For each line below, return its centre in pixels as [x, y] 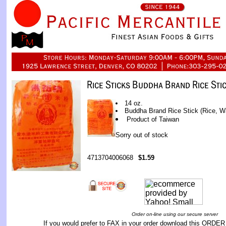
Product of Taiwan [153, 119]
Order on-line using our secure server [175, 214]
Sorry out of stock [142, 135]
